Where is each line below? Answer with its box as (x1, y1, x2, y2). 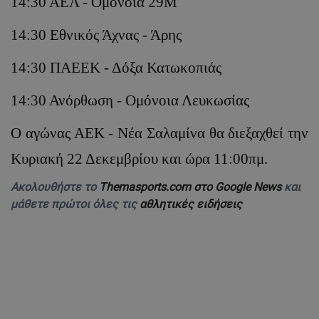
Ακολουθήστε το (11, 180, 99, 194)
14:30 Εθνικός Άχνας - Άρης (11, 26, 182, 43)
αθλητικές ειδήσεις (140, 197, 242, 211)
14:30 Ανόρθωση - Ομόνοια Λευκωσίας (11, 92, 249, 109)
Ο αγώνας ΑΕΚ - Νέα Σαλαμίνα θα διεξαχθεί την (11, 125, 308, 142)
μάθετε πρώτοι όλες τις (11, 197, 140, 211)
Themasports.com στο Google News (99, 180, 284, 194)
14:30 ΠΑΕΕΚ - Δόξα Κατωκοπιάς (11, 59, 221, 76)
